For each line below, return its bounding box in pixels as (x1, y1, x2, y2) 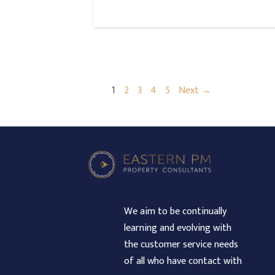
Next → (179, 82, 211, 99)
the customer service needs (123, 236, 238, 253)
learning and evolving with (123, 219, 231, 236)
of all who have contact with (123, 252, 242, 269)
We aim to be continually (123, 203, 227, 220)
